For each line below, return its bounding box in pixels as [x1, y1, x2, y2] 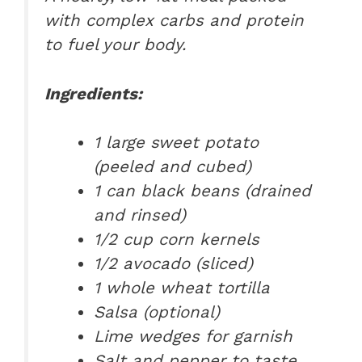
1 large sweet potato [94, 133, 259, 153]
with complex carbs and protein [44, 11, 304, 31]
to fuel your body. [44, 35, 186, 55]
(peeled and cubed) [94, 157, 252, 177]
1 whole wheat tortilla [94, 278, 271, 298]
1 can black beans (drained [94, 181, 312, 201]
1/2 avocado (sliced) [94, 254, 254, 274]
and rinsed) [94, 205, 187, 225]
